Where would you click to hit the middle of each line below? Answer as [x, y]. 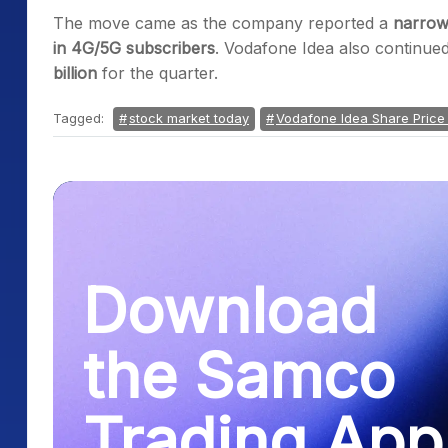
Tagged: [80, 118]
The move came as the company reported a [223, 23]
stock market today [189, 118]
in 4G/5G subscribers [134, 48]
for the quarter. [157, 73]
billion [75, 73]
